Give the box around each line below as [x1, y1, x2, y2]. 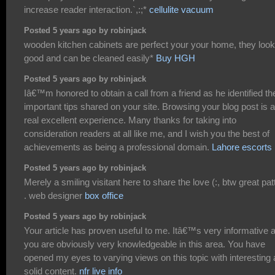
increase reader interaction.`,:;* [24, 4, 149, 15]
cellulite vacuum [149, 4, 214, 15]
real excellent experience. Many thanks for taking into [24, 115, 236, 126]
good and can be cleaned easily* [24, 53, 156, 64]
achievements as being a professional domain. [24, 142, 212, 153]
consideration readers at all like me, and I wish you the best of [24, 128, 269, 139]
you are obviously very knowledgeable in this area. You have [24, 239, 265, 250]
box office [85, 190, 123, 201]
